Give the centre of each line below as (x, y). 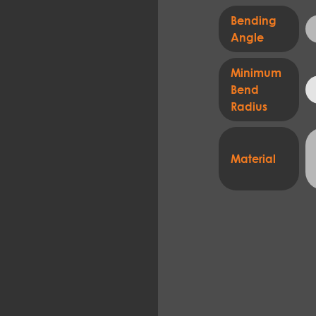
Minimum (256, 73)
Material (254, 159)
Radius (249, 107)
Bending (254, 20)
